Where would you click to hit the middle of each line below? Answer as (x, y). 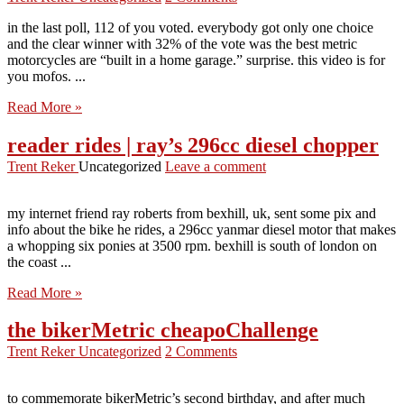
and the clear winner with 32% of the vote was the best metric (182, 43)
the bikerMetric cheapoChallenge (163, 331)
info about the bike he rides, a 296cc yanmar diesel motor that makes (202, 229)
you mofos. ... (46, 76)
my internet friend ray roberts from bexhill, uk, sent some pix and (192, 213)
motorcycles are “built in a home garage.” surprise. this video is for (196, 60)
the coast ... (39, 262)
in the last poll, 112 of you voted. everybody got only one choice (190, 27)
